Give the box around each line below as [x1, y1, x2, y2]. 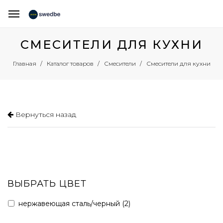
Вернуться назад [13, 110, 76, 119]
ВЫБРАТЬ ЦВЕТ [7, 178, 87, 189]
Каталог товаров [46, 60, 94, 68]
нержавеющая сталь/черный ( [18, 199, 124, 208]
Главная [12, 60, 36, 68]
